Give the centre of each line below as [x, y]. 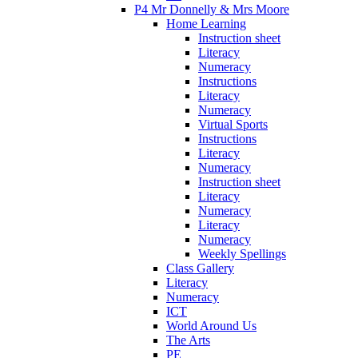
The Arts [188, 340]
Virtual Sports [233, 124]
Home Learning [206, 23]
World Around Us [211, 325]
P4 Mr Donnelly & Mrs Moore [212, 9]
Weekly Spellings [242, 253]
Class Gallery [200, 268]
